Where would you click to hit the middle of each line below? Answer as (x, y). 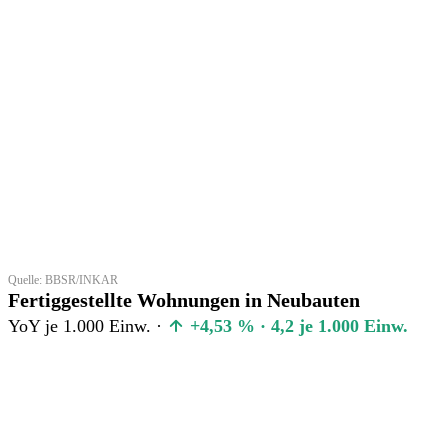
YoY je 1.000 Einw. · (87, 325)
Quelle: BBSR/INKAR (63, 279)
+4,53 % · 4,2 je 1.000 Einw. (296, 325)
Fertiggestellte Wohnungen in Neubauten (184, 299)
